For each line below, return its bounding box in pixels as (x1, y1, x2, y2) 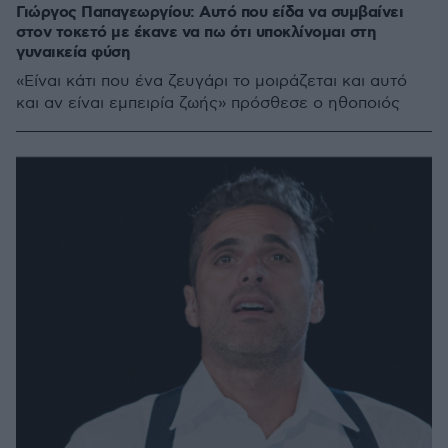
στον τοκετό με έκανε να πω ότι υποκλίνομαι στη (16, 22, 375, 43)
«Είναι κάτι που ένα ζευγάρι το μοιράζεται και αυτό (16, 72, 407, 91)
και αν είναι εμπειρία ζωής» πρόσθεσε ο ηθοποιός (16, 94, 400, 113)
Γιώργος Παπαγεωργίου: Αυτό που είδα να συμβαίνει (16, 2, 403, 23)
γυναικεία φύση (16, 42, 129, 63)
